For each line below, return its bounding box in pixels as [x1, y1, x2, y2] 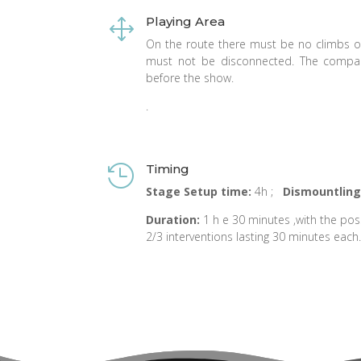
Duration [146, 212, 197, 228]
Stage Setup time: [146, 184, 252, 200]
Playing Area [146, 14, 226, 30]
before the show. [146, 70, 234, 86]
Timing [146, 161, 190, 177]
